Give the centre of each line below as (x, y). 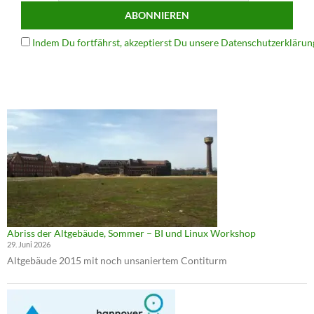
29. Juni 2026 (29, 244)
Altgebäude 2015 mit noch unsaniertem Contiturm (117, 260)
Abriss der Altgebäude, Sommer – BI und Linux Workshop (131, 233)
